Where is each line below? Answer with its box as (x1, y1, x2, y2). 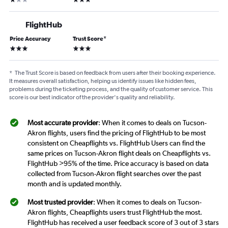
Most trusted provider (27, 197, 93, 206)
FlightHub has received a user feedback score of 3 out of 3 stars (27, 218, 219, 226)
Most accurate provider (27, 118, 98, 127)
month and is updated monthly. (27, 179, 122, 188)
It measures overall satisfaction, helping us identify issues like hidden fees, (9, 77, 196, 84)
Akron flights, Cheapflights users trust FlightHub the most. (27, 208, 202, 216)
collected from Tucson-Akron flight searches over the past (27, 169, 201, 178)
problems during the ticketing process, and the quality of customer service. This (9, 85, 213, 93)
